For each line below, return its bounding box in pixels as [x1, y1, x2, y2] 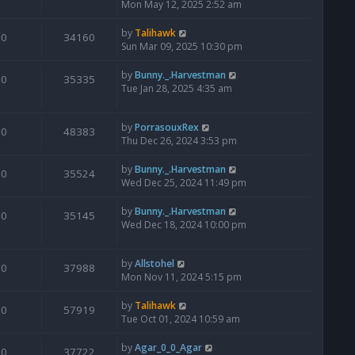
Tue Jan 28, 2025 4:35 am [121, 82, 232, 96]
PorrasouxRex [135, 120, 199, 135]
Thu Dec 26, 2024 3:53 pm [121, 134, 237, 148]
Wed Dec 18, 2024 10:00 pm [121, 218, 246, 232]
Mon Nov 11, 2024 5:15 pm [121, 270, 242, 284]
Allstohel [135, 257, 174, 271]
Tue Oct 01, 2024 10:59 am [121, 312, 240, 326]
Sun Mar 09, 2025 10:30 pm [121, 40, 242, 54]
